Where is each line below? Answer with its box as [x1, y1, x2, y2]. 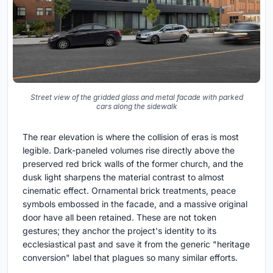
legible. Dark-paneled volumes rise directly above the [23, 144, 235, 155]
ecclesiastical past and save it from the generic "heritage [23, 238, 250, 249]
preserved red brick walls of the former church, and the [23, 158, 243, 169]
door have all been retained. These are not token [23, 211, 216, 222]
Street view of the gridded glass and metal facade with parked [30, 92, 243, 102]
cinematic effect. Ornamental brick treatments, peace [23, 185, 236, 196]
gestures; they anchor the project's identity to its [23, 225, 216, 236]
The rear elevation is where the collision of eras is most [23, 131, 239, 142]
